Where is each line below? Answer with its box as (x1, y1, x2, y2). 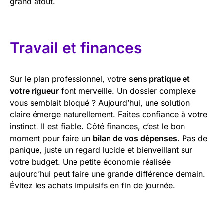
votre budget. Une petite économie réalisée (10, 156, 171, 167)
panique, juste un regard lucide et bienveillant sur (10, 145, 192, 155)
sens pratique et (129, 74, 190, 84)
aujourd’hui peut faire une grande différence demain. (10, 168, 205, 179)
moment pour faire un (10, 133, 93, 143)
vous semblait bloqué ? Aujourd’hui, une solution (10, 97, 190, 108)
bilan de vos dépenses (93, 133, 177, 143)
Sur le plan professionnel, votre (10, 74, 129, 84)
